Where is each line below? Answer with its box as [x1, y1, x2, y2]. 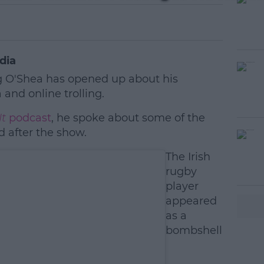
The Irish [165, 150, 210, 163]
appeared [165, 194, 217, 207]
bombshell [165, 224, 222, 237]
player [165, 180, 199, 193]
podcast [5, 111, 51, 124]
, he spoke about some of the [51, 111, 205, 124]
